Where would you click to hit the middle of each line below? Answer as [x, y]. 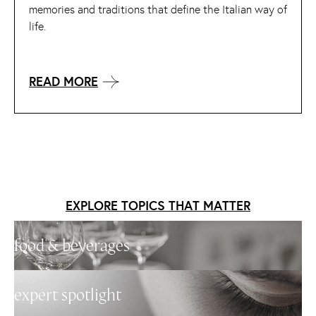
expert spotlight [68, 294]
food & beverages [72, 245]
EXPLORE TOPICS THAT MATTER [158, 205]
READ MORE [63, 81]
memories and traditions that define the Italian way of [158, 10]
